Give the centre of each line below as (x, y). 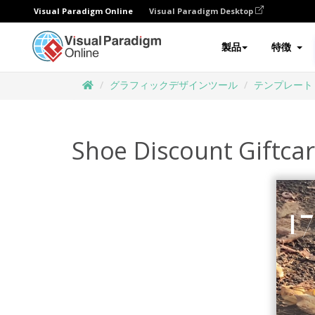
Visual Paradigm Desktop (202, 11)
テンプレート (283, 85)
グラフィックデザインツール (174, 85)
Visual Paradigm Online (83, 11)
